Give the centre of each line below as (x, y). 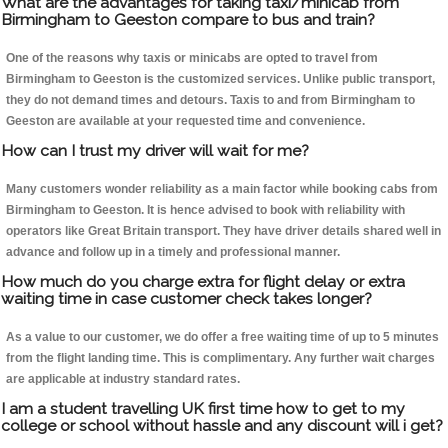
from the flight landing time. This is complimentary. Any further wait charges (220, 358)
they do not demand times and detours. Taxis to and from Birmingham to (210, 100)
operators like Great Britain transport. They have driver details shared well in (223, 231)
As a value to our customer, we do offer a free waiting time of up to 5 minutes (222, 337)
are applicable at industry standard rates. (123, 379)
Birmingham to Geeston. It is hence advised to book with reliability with (205, 210)
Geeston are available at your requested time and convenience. (185, 121)
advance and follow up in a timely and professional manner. (173, 252)
